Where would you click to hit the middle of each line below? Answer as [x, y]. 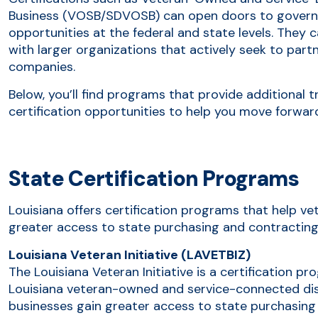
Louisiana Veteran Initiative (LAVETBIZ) [130, 254]
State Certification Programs [154, 178]
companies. [42, 66]
